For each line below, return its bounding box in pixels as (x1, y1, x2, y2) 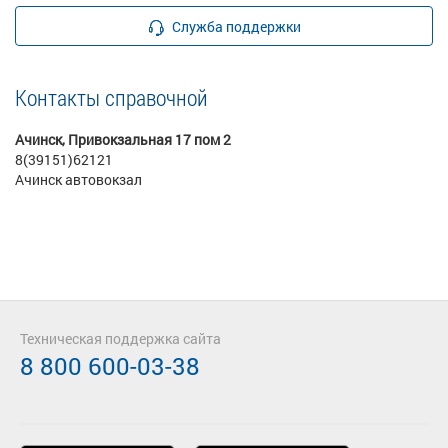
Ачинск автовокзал (15, 170, 142, 189)
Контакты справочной (15, 83, 208, 112)
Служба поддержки (172, 16, 301, 36)
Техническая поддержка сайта (20, 329, 221, 348)
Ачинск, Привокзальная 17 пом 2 (15, 130, 231, 149)
